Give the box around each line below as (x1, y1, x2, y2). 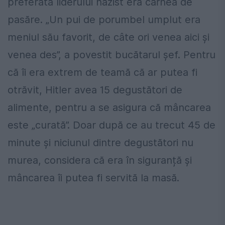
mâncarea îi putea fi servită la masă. (8, 172, 179, 184)
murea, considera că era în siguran (8, 154, 172, 167)
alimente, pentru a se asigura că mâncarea (8, 101, 211, 114)
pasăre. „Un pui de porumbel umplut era (8, 14, 200, 26)
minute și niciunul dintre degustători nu (8, 137, 193, 149)
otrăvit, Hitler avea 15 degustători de (8, 84, 182, 96)
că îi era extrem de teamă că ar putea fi (8, 66, 197, 79)
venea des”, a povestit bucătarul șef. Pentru (8, 49, 215, 61)
